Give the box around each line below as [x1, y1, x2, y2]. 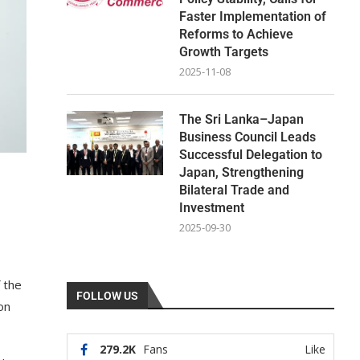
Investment [179, 199, 245, 215]
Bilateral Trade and [179, 182, 290, 198]
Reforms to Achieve [179, 26, 294, 42]
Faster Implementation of [179, 8, 327, 24]
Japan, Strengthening [179, 164, 305, 180]
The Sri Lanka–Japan [179, 111, 305, 127]
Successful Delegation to [179, 146, 323, 162]
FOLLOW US [76, 288, 139, 302]
